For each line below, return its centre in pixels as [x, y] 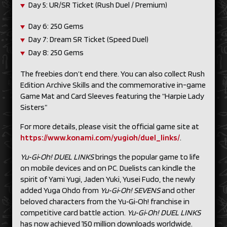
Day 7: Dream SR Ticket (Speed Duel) [89, 39]
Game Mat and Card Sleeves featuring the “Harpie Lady [112, 96]
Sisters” [35, 107]
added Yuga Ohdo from [60, 190]
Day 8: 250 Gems [57, 52]
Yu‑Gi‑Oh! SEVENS [130, 190]
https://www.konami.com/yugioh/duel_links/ [100, 138]
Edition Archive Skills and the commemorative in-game [113, 85]
